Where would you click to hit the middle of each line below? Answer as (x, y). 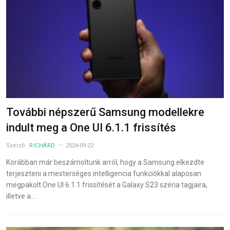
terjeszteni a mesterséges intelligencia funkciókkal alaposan (104, 174)
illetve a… (21, 196)
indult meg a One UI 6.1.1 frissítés (91, 128)
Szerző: (17, 146)
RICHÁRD (42, 146)
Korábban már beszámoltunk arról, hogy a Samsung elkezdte (105, 162)
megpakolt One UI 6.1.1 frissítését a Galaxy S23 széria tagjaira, (107, 185)
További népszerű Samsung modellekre (105, 112)
